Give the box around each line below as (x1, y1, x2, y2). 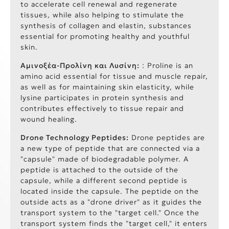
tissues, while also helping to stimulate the (20, 10, 184, 20)
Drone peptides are (129, 133, 205, 143)
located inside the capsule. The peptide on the (20, 187, 199, 196)
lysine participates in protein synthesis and (20, 93, 184, 103)
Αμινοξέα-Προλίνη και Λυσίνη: (20, 61, 140, 71)
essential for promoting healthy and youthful (20, 32, 190, 41)
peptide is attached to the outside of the (20, 165, 178, 175)
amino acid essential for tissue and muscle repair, (20, 72, 208, 81)
